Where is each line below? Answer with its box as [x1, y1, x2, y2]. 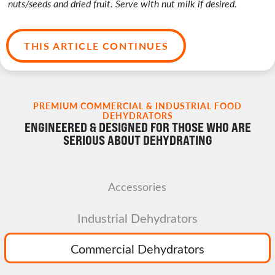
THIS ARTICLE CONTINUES [24, 39, 169, 53]
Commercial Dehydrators [70, 239, 204, 257]
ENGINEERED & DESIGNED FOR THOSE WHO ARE [24, 120, 251, 136]
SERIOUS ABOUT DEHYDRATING [63, 133, 212, 149]
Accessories [108, 179, 167, 195]
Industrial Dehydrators [77, 209, 198, 226]
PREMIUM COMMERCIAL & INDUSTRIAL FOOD [33, 100, 242, 112]
